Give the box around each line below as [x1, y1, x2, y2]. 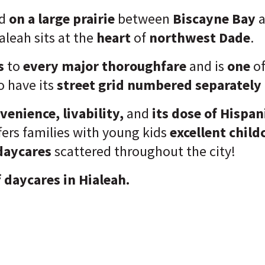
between [115, 9, 170, 28]
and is [186, 57, 227, 75]
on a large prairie [6, 9, 115, 28]
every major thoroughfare [23, 57, 186, 75]
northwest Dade [149, 28, 250, 47]
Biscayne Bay [170, 9, 256, 28]
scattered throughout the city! [54, 142, 235, 160]
